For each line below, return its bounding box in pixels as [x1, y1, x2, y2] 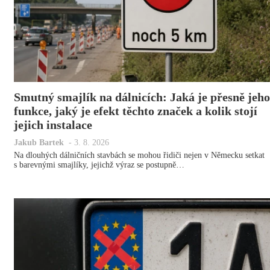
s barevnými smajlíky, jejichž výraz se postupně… [14, 160, 184, 170]
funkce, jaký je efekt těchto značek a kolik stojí [14, 104, 257, 118]
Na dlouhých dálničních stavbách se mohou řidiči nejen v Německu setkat [14, 151, 265, 160]
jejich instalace [14, 118, 92, 132]
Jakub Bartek [14, 138, 64, 148]
